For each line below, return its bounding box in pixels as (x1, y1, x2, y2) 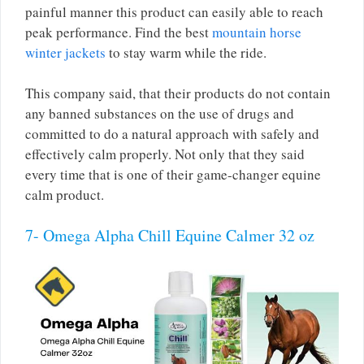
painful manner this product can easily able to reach (25, 2, 323, 21)
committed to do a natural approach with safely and (25, 124, 319, 144)
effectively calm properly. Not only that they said (25, 145, 305, 164)
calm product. (25, 185, 104, 205)
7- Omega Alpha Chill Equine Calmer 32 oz (25, 223, 314, 246)
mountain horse (212, 22, 301, 41)
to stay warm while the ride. (106, 42, 266, 62)
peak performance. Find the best (25, 22, 212, 41)
